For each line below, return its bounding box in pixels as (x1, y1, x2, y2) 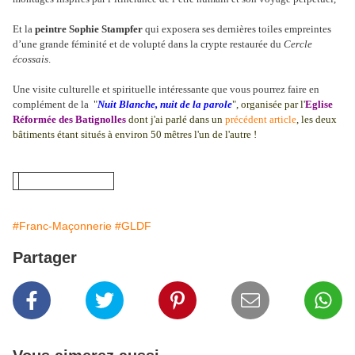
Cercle (284, 38, 312, 51)
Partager (13, 249, 77, 267)
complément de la (13, 98, 91, 111)
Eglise (305, 98, 333, 111)
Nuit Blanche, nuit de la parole (97, 98, 232, 111)
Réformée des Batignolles (13, 113, 126, 126)
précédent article (225, 113, 296, 126)
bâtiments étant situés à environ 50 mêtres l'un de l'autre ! (13, 128, 257, 141)
